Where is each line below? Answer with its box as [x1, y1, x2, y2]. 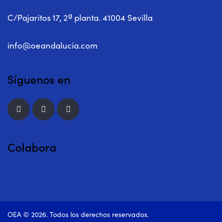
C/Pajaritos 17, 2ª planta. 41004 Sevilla [7, 12, 153, 24]
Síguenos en [7, 71, 70, 87]
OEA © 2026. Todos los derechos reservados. [7, 209, 149, 219]
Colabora [7, 139, 56, 155]
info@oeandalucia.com [7, 40, 98, 52]
